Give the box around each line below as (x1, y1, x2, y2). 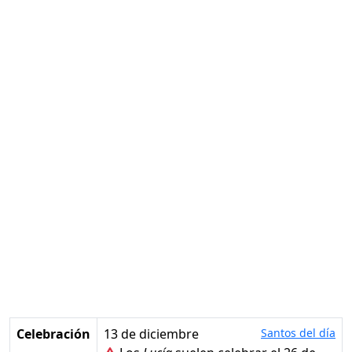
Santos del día (261, 325, 335, 341)
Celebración (16, 325, 90, 343)
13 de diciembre (104, 325, 199, 343)
